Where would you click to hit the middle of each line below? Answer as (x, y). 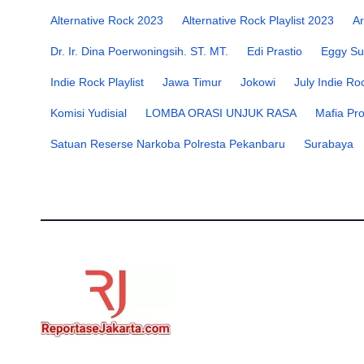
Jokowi (258, 82)
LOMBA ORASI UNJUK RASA (221, 113)
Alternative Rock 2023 (107, 21)
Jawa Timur (192, 82)
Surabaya (329, 144)
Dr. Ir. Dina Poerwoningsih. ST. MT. (139, 52)
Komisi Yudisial (89, 113)
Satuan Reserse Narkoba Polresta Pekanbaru (168, 144)
